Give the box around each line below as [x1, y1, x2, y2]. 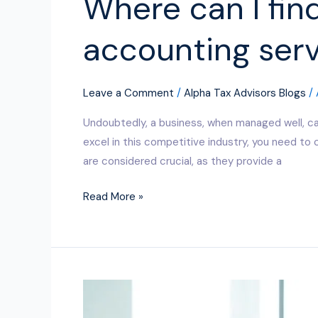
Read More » [83, 189, 143, 204]
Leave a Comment [83, 86, 174, 100]
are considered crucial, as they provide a [83, 154, 282, 168]
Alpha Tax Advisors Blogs [184, 86, 306, 100]
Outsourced [82, 300, 142, 314]
